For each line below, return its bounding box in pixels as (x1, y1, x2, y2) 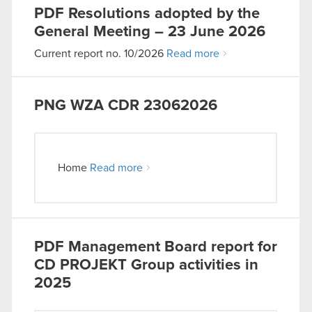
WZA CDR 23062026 (70, 98, 217, 114)
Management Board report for (68, 240, 277, 255)
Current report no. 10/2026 (34, 48, 166, 59)
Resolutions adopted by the (68, 6, 260, 22)
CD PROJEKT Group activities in (34, 258, 258, 273)
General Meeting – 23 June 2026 (34, 24, 265, 40)
